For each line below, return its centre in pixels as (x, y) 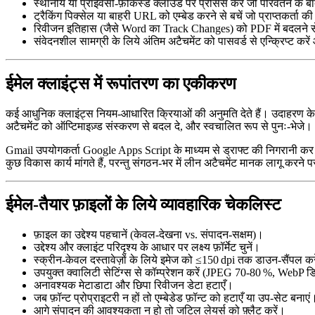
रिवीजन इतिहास (65, 28)
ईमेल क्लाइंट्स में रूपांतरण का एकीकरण (121, 83)
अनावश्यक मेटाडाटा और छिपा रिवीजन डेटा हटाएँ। (134, 285)
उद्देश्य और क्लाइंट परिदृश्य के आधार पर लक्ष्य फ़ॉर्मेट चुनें (143, 247)
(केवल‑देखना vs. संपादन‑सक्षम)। (195, 235)
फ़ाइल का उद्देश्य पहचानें (81, 235)
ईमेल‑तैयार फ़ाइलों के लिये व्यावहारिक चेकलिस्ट (143, 205)
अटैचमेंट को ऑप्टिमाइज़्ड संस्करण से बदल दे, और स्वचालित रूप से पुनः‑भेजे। (159, 126)
